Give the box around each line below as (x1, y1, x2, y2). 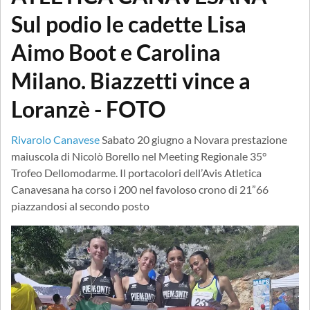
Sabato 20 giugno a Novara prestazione (102, 132, 287, 146)
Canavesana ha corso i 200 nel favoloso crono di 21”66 (11, 182, 268, 196)
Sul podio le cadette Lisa (11, 10, 246, 37)
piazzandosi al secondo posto (11, 199, 149, 212)
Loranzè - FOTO (11, 95, 166, 122)
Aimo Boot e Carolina (11, 38, 221, 66)
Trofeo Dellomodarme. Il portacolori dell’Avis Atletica (11, 165, 262, 179)
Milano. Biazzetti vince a (11, 66, 250, 94)
